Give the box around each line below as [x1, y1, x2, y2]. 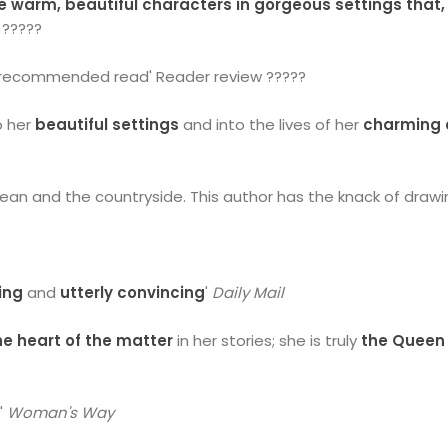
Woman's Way [7, 402, 115, 423]
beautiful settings [35, 114, 180, 135]
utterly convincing [60, 282, 206, 303]
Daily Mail [212, 282, 285, 303]
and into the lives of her [179, 114, 364, 135]
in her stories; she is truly [177, 330, 362, 351]
